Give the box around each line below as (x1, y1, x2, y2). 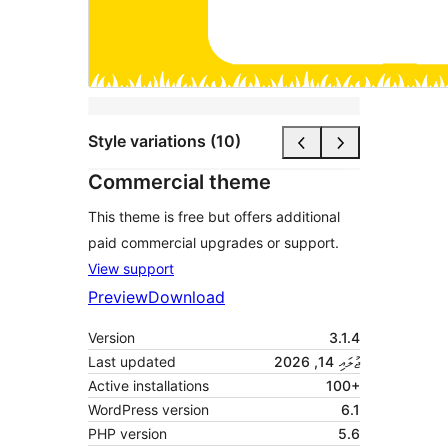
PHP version (88, 424, 167, 442)
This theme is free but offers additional (88, 207, 340, 225)
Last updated (88, 352, 176, 370)
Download (148, 286, 225, 307)
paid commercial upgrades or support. (88, 233, 339, 251)
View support (88, 259, 174, 277)
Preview (88, 286, 148, 307)
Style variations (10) (88, 131, 241, 152)
